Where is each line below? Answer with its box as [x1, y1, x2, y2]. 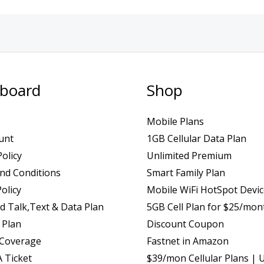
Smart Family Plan [147, 166, 225, 179]
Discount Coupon [147, 217, 224, 230]
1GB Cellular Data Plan [147, 131, 246, 145]
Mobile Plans [147, 114, 204, 128]
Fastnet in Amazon [147, 234, 229, 247]
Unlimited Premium [147, 148, 232, 162]
